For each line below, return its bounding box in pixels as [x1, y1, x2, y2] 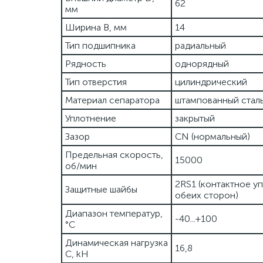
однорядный [175, 58, 229, 69]
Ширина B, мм [65, 22, 127, 33]
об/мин [65, 160, 97, 171]
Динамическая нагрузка [65, 237, 168, 248]
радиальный [175, 40, 226, 51]
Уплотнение [65, 113, 116, 124]
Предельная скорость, [65, 149, 163, 160]
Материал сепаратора [65, 95, 160, 106]
